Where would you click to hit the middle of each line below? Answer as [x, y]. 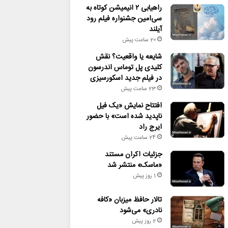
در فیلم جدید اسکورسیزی [126, 78]
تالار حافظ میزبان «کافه [129, 200]
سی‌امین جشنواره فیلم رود [124, 19]
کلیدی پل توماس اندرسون [125, 68]
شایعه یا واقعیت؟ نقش [129, 57]
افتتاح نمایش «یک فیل [129, 106]
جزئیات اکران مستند [133, 155]
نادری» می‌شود [140, 211]
